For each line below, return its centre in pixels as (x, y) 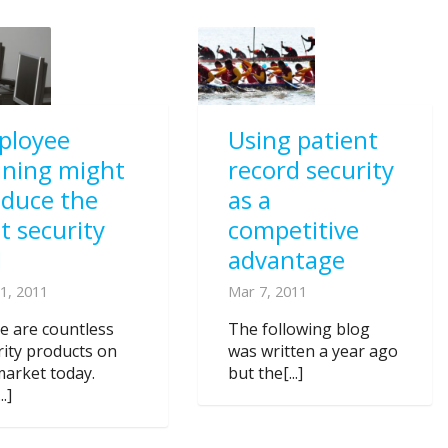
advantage (286, 259)
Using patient (302, 139)
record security (310, 169)
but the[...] (265, 372)
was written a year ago (312, 350)
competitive (293, 229)
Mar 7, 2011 (267, 290)
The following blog (298, 328)
